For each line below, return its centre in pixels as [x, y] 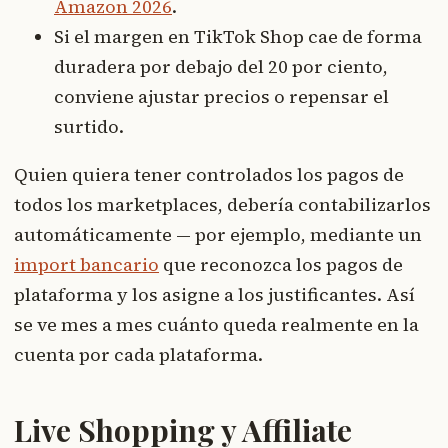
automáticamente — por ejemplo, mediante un [218, 235]
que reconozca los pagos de [281, 265]
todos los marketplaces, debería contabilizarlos [222, 205]
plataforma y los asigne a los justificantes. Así [214, 295]
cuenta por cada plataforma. [138, 355]
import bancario [86, 265]
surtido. [89, 127]
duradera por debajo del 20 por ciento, [221, 67]
